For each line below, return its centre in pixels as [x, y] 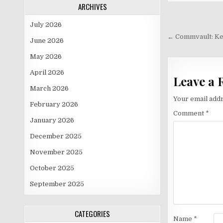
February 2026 [54, 105]
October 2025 [52, 168]
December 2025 [56, 136]
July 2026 [46, 25]
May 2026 [46, 57]
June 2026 [47, 41]
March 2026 [50, 89]
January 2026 [52, 120]
